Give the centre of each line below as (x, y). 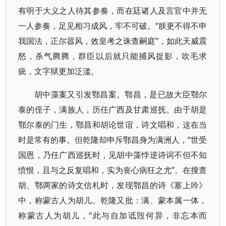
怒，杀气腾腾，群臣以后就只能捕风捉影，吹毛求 (113, 56)
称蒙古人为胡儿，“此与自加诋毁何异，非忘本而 (113, 215)
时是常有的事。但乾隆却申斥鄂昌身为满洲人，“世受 (113, 140)
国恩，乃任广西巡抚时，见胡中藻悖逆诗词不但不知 (113, 155)
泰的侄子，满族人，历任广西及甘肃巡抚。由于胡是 (113, 109)
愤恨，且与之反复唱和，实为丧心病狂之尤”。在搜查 (113, 170)
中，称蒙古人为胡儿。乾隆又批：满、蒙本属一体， (113, 200)
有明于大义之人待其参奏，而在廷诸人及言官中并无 (113, 11)
